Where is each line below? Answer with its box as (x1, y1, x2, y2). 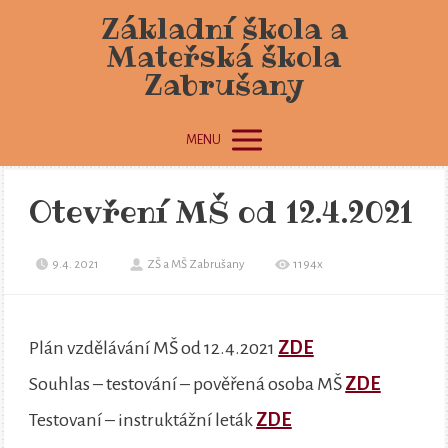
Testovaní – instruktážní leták (29, 410, 257, 431)
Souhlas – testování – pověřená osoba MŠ (29, 374, 346, 395)
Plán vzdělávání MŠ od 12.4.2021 (29, 338, 279, 359)
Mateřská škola (107, 38, 341, 76)
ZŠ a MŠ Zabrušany (147, 258, 246, 272)
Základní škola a (100, 10, 348, 48)
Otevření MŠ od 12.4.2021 (29, 192, 414, 234)
